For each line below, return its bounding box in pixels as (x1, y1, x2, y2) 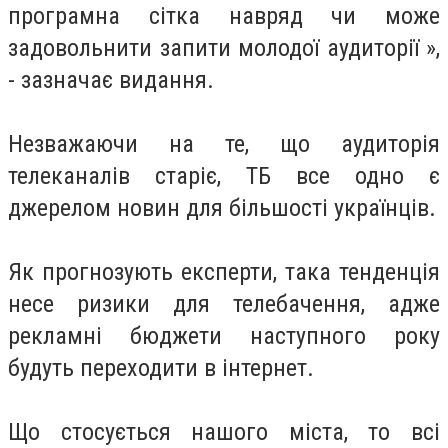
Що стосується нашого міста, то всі (8, 418, 440, 446)
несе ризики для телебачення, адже (8, 290, 440, 318)
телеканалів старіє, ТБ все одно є (8, 162, 440, 190)
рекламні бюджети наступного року (8, 322, 440, 350)
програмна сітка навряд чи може (8, 2, 440, 30)
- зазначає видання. (8, 66, 214, 94)
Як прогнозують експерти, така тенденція (8, 258, 440, 286)
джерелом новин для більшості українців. (8, 194, 436, 222)
